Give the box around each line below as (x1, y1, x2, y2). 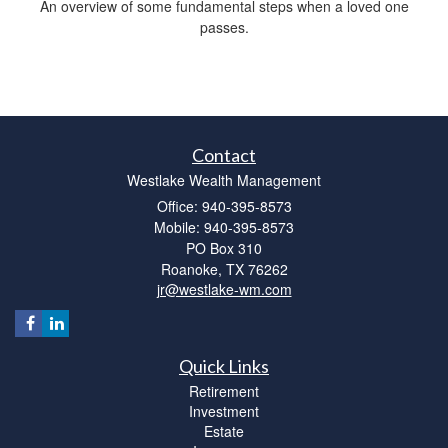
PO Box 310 (186, 237, 262, 258)
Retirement (189, 380, 259, 401)
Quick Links (179, 354, 269, 377)
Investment (189, 400, 259, 421)
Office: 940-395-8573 (156, 195, 292, 216)
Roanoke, (160, 258, 222, 279)
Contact (192, 143, 256, 166)
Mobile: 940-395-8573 (154, 216, 294, 237)
